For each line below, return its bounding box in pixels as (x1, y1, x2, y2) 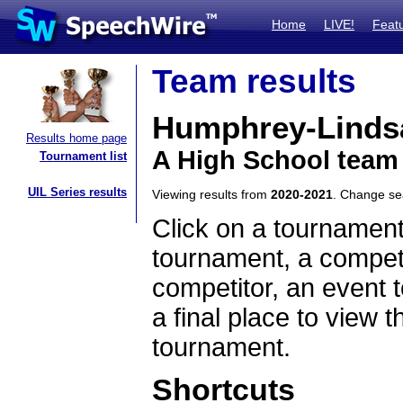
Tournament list (40, 149, 127, 163)
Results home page (26, 131, 127, 145)
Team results (152, 63, 356, 100)
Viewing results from (152, 187, 271, 201)
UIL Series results (28, 185, 127, 199)
